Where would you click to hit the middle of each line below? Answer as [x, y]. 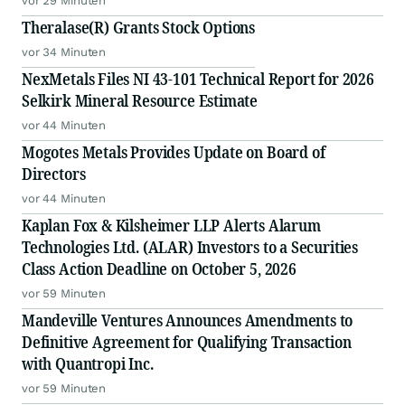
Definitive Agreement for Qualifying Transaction [187, 342]
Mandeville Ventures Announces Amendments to [188, 320]
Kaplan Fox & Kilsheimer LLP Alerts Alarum [171, 226]
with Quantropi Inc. [88, 364]
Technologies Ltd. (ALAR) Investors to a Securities [190, 247]
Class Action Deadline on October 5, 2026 [159, 269]
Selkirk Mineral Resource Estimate [140, 101]
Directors [54, 174]
